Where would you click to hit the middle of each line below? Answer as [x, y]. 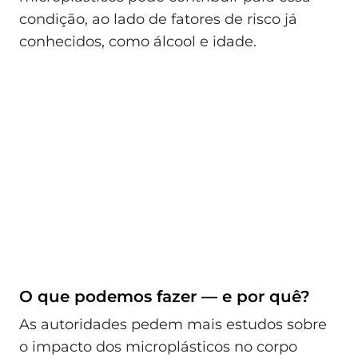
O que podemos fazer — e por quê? [165, 296]
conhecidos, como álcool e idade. [138, 41]
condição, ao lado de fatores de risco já [158, 19]
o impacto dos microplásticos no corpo [158, 346]
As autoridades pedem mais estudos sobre [173, 324]
